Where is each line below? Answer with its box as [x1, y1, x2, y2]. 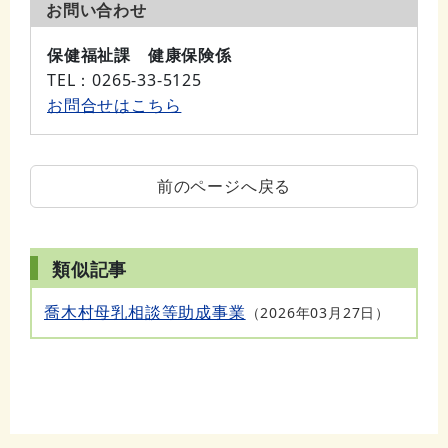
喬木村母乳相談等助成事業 [44, 301, 246, 324]
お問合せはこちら [47, 94, 182, 117]
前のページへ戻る [156, 175, 292, 198]
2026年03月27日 [260, 303, 376, 323]
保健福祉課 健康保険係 [47, 44, 232, 67]
